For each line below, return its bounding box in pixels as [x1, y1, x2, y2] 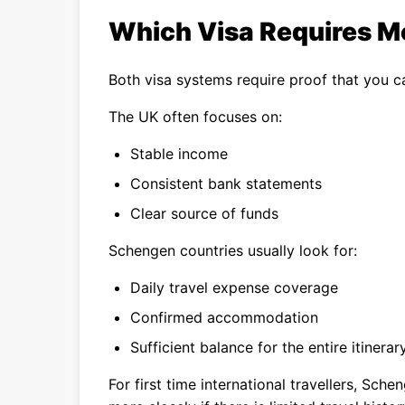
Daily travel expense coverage [130, 278, 338, 297]
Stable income [130, 145, 228, 163]
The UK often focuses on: [108, 108, 282, 126]
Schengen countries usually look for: [108, 241, 357, 259]
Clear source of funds [130, 204, 278, 222]
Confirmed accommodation [130, 308, 318, 326]
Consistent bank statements [130, 174, 322, 193]
